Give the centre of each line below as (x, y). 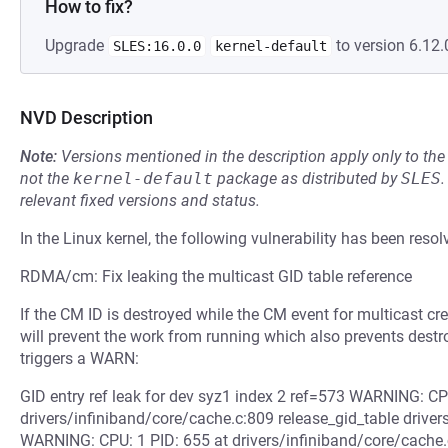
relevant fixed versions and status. (140, 200)
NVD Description (86, 117)
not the (46, 178)
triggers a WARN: (79, 358)
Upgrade (76, 45)
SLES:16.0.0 (157, 46)
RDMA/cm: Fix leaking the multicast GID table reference (216, 276)
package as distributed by (307, 178)
